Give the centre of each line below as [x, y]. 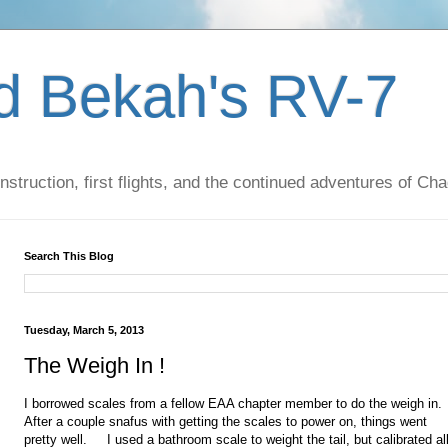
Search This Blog [69, 256]
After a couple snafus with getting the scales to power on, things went [225, 422]
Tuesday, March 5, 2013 [84, 330]
